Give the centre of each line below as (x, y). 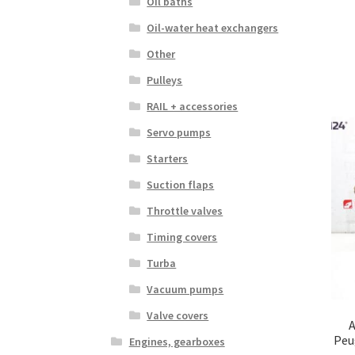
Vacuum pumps (185, 289)
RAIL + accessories (193, 106)
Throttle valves (185, 210)
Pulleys (165, 80)
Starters (168, 158)
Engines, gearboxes (177, 341)
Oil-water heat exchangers (213, 27)
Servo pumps (179, 132)
